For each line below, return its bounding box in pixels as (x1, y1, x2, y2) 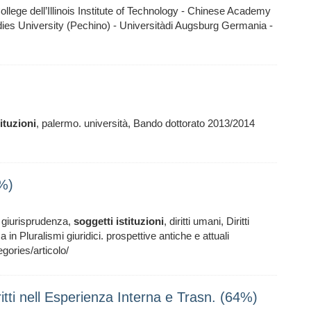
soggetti (74, 215, 113, 227)
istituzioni (116, 215, 164, 227)
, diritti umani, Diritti (164, 215, 249, 227)
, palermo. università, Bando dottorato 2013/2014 (36, 117, 255, 129)
